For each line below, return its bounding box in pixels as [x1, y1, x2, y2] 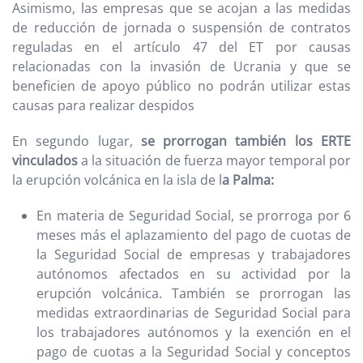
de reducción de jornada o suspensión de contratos [12, 19, 351, 37]
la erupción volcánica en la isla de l [12, 171, 222, 190]
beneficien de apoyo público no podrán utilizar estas [12, 77, 351, 96]
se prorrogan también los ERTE [140, 132, 352, 151]
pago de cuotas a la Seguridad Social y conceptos [36, 343, 351, 361]
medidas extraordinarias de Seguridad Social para [36, 304, 351, 322]
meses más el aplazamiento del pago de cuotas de [36, 226, 351, 245]
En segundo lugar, [12, 132, 141, 151]
